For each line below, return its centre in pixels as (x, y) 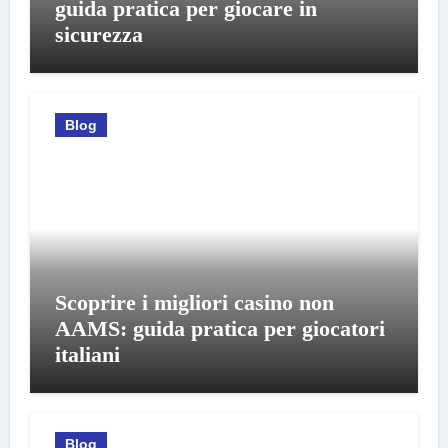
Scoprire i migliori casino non (194, 302)
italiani (87, 354)
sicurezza (98, 34)
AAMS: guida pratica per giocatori (219, 328)
